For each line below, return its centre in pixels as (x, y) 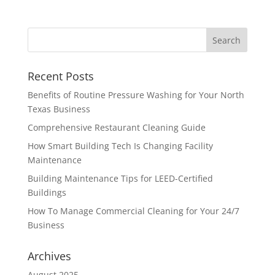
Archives (49, 256)
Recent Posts (60, 76)
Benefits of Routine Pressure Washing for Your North (136, 95)
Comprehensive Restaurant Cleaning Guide (116, 127)
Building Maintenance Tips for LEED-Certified (120, 178)
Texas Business (59, 109)
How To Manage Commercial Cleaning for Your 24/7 (133, 211)
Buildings (47, 192)
